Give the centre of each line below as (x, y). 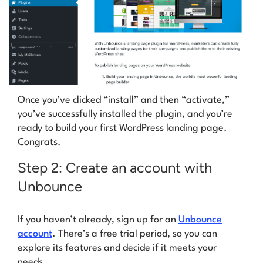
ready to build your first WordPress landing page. (122, 129)
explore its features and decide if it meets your (117, 248)
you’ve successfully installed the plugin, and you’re (125, 114)
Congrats (38, 143)
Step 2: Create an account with (115, 167)
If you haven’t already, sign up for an (98, 220)
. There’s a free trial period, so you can (135, 234)
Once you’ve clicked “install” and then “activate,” (124, 100)
